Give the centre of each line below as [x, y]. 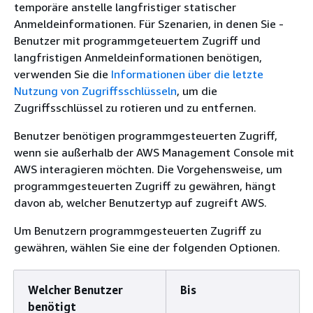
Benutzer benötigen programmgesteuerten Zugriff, [146, 135]
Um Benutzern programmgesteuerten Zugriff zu [138, 230]
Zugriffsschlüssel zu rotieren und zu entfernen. [135, 107]
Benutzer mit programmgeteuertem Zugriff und [137, 40]
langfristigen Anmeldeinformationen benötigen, [138, 57]
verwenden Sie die [63, 74]
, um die [197, 90]
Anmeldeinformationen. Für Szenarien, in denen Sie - [149, 23]
